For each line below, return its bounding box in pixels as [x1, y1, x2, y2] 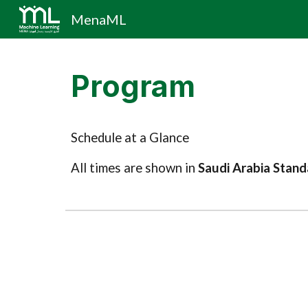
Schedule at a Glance [70, 130, 189, 145]
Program [70, 69, 195, 104]
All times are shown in [70, 160, 198, 175]
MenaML [70, 11, 126, 27]
